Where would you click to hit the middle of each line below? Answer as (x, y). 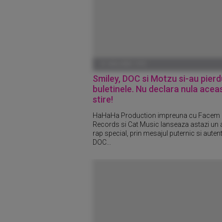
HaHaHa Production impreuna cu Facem (156, 115)
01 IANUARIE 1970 (123, 64)
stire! (103, 99)
